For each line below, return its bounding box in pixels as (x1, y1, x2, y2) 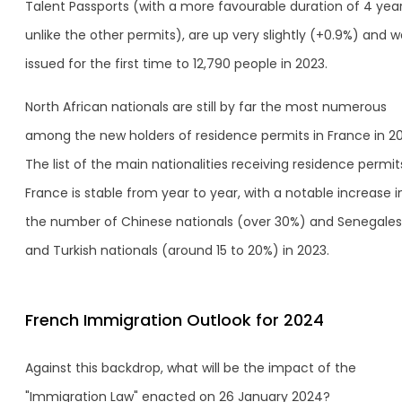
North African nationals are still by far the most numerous (25, 97, 387, 116)
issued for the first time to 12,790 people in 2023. (25, 54, 328, 73)
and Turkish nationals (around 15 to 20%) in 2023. (25, 240, 329, 259)
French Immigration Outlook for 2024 (25, 308, 324, 331)
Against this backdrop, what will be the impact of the (25, 358, 356, 377)
